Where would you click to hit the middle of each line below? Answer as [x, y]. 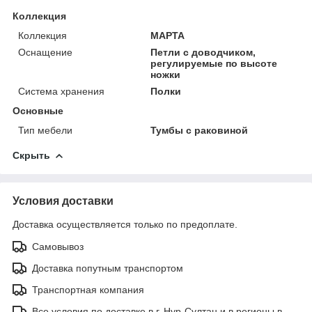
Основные [38, 110]
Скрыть [31, 155]
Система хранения [61, 91]
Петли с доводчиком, [203, 52]
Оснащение [45, 52]
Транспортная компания [88, 289]
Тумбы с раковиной [200, 130]
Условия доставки [63, 201]
